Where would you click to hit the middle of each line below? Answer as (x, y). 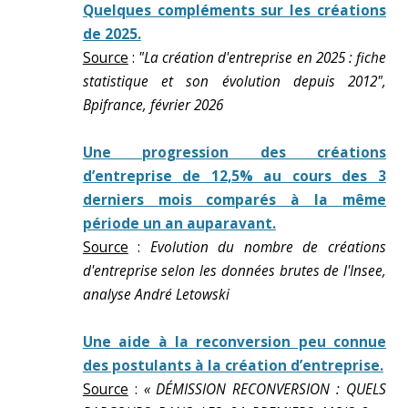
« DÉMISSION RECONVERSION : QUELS (265, 389)
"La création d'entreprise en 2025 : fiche (263, 58)
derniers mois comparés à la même (234, 200)
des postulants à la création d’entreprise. (233, 366)
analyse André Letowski (156, 295)
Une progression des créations (234, 153)
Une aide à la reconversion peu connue (234, 342)
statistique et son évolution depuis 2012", (234, 82)
